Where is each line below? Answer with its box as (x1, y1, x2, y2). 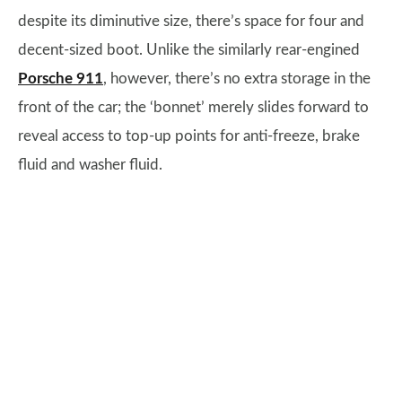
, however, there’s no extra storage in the (103, 71, 371, 86)
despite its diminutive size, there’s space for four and (18, 13, 364, 29)
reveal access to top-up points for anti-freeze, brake (18, 128, 360, 144)
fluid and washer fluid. (18, 157, 162, 172)
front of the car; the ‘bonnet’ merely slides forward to (18, 100, 369, 115)
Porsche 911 (18, 71, 103, 86)
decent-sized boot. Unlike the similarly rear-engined (18, 42, 360, 57)
